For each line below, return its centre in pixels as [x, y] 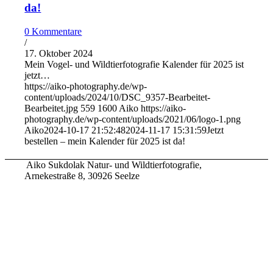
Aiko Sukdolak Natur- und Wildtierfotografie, [114, 165]
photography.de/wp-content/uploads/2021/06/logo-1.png [133, 119]
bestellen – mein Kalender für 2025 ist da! [105, 141]
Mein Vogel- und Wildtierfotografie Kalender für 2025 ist [134, 64]
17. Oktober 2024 [59, 53]
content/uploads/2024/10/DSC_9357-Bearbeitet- [118, 97]
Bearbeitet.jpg [51, 108]
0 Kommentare [53, 31]
